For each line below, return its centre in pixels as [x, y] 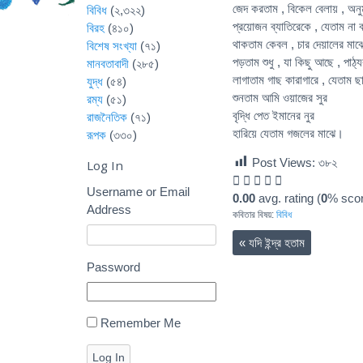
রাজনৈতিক [107, 117]
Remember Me [141, 322]
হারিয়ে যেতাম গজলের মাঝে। [288, 133]
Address [109, 209]
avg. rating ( [288, 198]
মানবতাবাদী [108, 64]
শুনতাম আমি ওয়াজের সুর [280, 97]
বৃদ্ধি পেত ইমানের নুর [273, 115]
